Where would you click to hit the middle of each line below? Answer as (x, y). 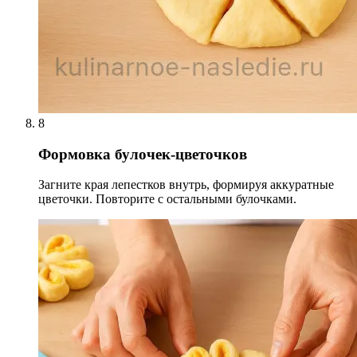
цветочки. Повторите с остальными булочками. (167, 199)
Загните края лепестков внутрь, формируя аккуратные (186, 185)
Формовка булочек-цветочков (143, 154)
